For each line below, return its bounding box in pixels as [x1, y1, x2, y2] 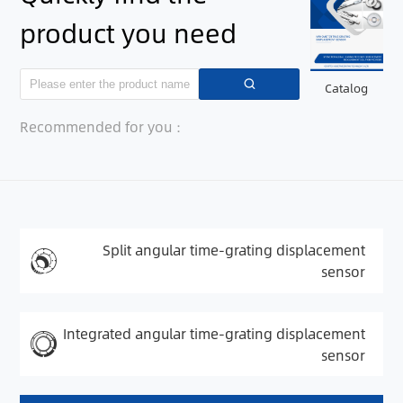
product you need [20, 12, 237, 52]
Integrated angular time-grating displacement [63, 322, 366, 345]
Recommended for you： [20, 115, 186, 138]
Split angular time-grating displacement [103, 239, 366, 262]
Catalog [325, 79, 369, 98]
